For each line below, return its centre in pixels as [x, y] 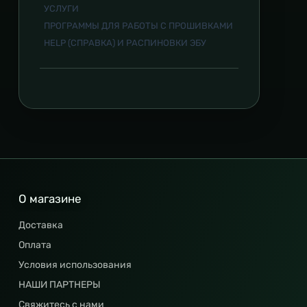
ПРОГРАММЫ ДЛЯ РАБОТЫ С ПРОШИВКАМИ [138, 26]
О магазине [50, 199]
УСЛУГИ [61, 9]
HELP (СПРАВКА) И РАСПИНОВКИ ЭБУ [125, 43]
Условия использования [75, 265]
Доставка [41, 225]
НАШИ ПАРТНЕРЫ [60, 285]
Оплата [35, 245]
